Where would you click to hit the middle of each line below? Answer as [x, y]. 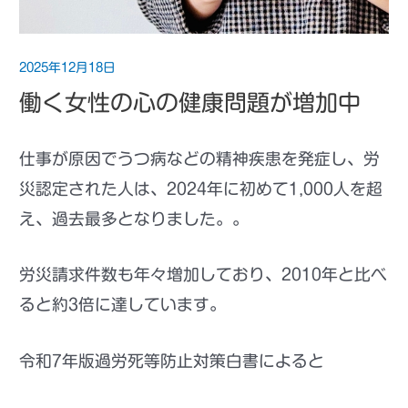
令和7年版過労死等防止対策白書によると [172, 360]
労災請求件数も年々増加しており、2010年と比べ [204, 275]
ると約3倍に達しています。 [123, 305]
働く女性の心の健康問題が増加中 [190, 103]
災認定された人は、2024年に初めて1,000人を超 [201, 188]
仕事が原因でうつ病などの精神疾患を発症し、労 [200, 158]
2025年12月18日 [68, 67]
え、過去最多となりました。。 [134, 218]
